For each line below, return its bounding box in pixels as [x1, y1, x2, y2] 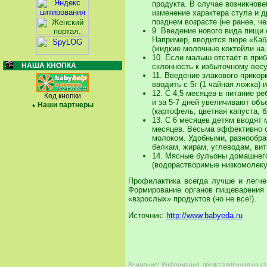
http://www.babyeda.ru [166, 211, 243, 221]
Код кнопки [44, 92, 81, 100]
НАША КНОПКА [21, 61, 76, 70]
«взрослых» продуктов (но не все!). [128, 194, 256, 204]
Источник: [128, 211, 166, 221]
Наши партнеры [37, 101, 94, 109]
